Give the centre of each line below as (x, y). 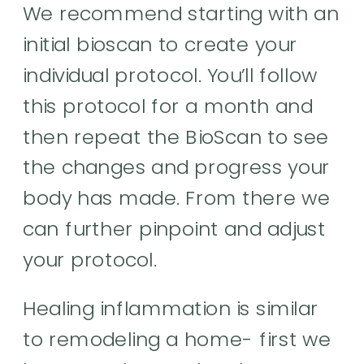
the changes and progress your (177, 167)
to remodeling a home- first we (177, 339)
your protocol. (93, 259)
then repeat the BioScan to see (176, 136)
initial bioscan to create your (160, 44)
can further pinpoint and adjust (174, 229)
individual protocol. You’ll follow (170, 75)
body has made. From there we (177, 198)
